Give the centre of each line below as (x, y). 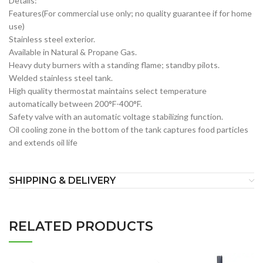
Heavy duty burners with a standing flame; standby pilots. (114, 65)
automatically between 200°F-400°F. (75, 104)
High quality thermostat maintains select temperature (108, 91)
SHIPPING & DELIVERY (62, 181)
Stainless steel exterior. (52, 39)
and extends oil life (43, 143)
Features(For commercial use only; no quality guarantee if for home (130, 14)
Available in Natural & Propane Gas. (73, 52)
